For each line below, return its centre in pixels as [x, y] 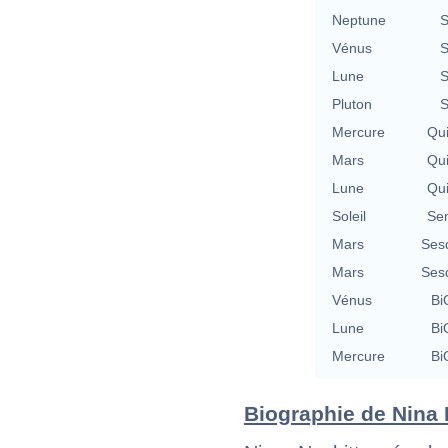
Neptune [359, 19]
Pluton [352, 103]
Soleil [349, 215]
